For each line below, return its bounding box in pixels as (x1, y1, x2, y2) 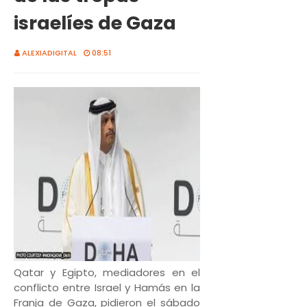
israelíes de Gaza (14, 10, 176, 36)
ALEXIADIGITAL (22, 47, 77, 58)
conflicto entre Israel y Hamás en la (14, 280, 200, 295)
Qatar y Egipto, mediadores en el (14, 265, 200, 280)
